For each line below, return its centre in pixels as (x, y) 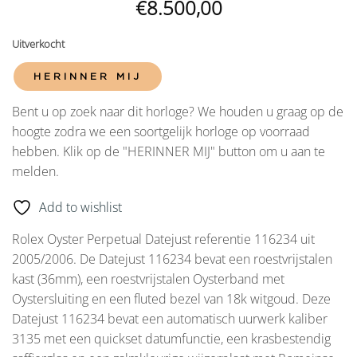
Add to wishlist (80, 208)
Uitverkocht (38, 43)
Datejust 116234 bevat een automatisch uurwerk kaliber (170, 319)
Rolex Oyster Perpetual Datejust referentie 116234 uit (163, 239)
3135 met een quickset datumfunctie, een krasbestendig (171, 339)
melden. (35, 171)
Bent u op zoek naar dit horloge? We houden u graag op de (178, 111)
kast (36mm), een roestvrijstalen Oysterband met (148, 279)
